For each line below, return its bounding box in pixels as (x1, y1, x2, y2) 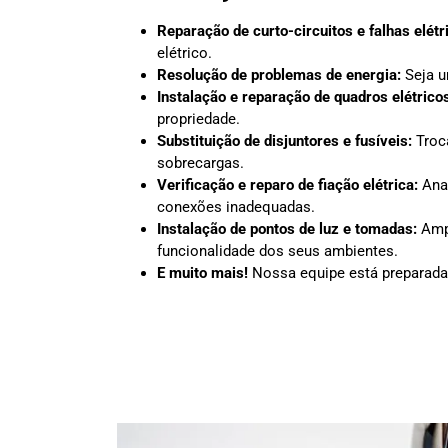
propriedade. (157, 110, 240, 129)
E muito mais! (157, 264, 248, 283)
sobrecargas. (157, 154, 244, 173)
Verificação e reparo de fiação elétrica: (157, 176, 418, 195)
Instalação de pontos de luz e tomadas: (157, 220, 417, 239)
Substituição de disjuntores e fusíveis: (157, 132, 412, 151)
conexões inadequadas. (157, 198, 315, 217)
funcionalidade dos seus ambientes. (157, 242, 398, 261)
